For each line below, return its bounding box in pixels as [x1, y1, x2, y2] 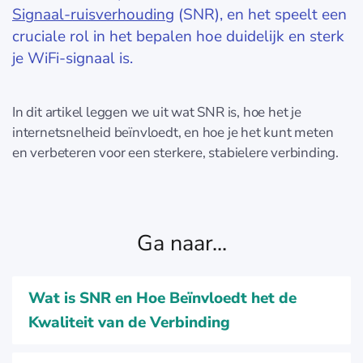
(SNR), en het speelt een [174, 4, 347, 25]
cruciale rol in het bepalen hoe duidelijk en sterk [12, 26, 344, 47]
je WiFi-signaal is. [12, 48, 133, 69]
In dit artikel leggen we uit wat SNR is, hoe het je [12, 103, 301, 122]
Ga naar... [136, 228, 227, 258]
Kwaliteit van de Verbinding [28, 312, 230, 333]
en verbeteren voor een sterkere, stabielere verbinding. [12, 143, 339, 162]
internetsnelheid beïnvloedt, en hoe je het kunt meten [12, 123, 334, 142]
